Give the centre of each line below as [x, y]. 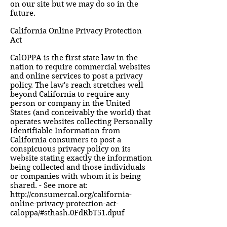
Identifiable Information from [65, 131]
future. [23, 13]
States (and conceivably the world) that [80, 112]
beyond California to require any [70, 94]
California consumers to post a [66, 140]
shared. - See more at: [49, 185]
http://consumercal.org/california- [71, 195]
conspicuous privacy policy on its [70, 149]
